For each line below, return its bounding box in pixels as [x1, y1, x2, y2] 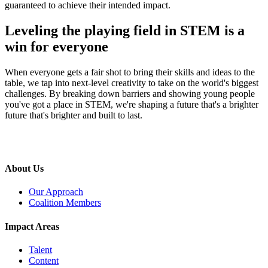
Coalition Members [29, 197, 101, 208]
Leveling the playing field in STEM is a [5, 22, 245, 38]
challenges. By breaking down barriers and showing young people [5, 88, 255, 99]
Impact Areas [5, 221, 59, 232]
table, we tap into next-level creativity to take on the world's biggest [5, 77, 258, 88]
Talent [29, 244, 52, 255]
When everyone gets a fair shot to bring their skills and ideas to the [5, 66, 255, 77]
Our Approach [29, 187, 83, 197]
